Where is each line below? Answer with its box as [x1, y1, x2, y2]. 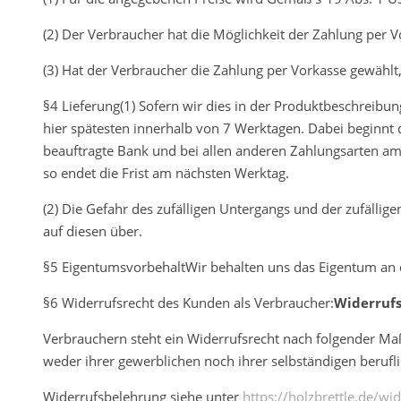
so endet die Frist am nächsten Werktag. [43, 163, 289, 182]
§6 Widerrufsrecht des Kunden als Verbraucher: [43, 293, 334, 311]
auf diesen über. [43, 221, 142, 240]
